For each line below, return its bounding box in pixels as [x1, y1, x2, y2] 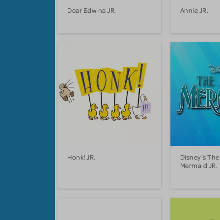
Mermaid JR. [180, 161, 218, 170]
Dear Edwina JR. [67, 5, 116, 14]
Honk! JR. [67, 153, 96, 162]
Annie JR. [180, 5, 209, 14]
